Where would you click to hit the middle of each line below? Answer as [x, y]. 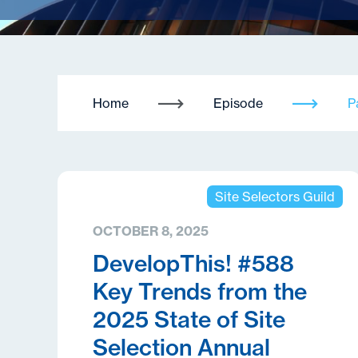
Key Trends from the [200, 291]
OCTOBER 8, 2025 [151, 231]
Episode [238, 103]
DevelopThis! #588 [193, 263]
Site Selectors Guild [274, 197]
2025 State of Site [189, 319]
